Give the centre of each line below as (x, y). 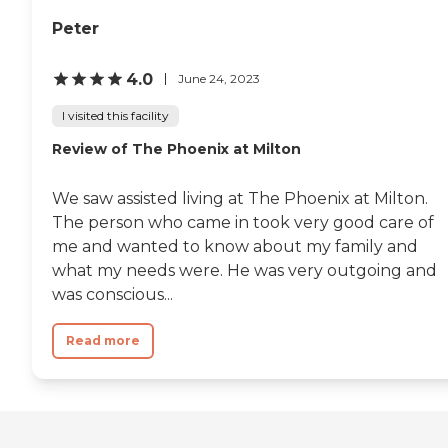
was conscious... (112, 294)
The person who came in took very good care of (243, 222)
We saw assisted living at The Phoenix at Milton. (240, 198)
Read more (103, 340)
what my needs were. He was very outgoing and (244, 270)
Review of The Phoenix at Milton (176, 148)
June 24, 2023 (219, 78)
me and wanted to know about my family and (235, 246)
